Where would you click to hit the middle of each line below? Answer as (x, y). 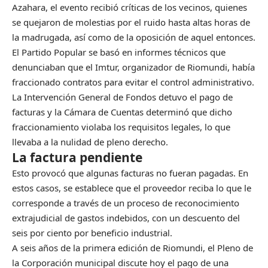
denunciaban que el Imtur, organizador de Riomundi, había (133, 67)
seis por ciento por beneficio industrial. (92, 233)
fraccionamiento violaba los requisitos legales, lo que (121, 127)
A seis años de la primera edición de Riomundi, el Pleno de (133, 248)
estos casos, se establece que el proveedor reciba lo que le (132, 188)
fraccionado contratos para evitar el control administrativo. (133, 82)
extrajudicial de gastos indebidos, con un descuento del (126, 218)
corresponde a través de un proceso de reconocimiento (126, 203)
